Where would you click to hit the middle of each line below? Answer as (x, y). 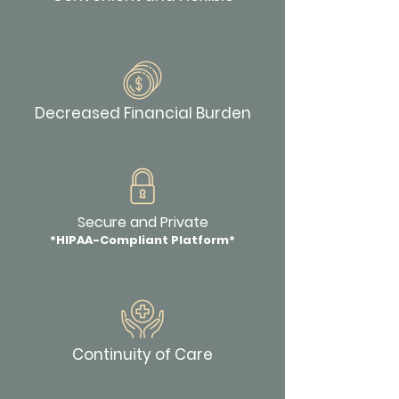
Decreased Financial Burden (142, 113)
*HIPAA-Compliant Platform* (142, 240)
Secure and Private (142, 222)
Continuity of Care (142, 354)
